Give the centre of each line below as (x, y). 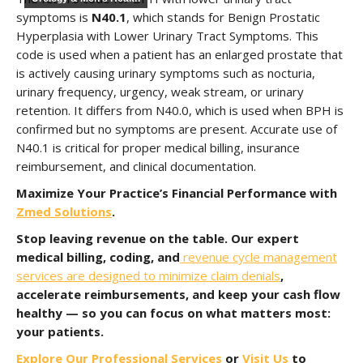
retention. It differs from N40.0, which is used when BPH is (180, 110)
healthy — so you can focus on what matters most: (173, 313)
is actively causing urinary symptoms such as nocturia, (166, 73)
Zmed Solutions (64, 211)
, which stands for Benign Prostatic (223, 17)
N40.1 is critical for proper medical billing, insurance (158, 147)
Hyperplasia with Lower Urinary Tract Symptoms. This (167, 36)
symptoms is (54, 17)
